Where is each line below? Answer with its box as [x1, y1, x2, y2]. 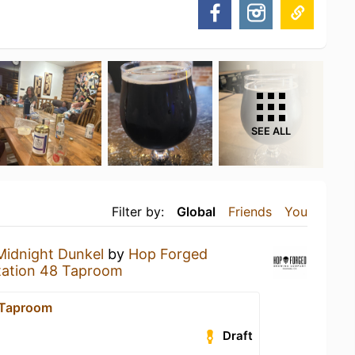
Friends [228, 204, 272, 219]
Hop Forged [128, 246, 208, 262]
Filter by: [112, 204, 164, 219]
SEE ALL [251, 125, 291, 137]
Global [177, 204, 216, 219]
